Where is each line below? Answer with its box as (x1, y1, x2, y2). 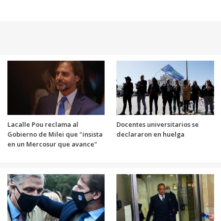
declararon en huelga (116, 129, 184, 139)
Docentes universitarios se (116, 119, 199, 129)
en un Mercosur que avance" (7, 139, 97, 148)
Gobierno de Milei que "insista (7, 129, 103, 139)
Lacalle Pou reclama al (7, 119, 78, 129)
